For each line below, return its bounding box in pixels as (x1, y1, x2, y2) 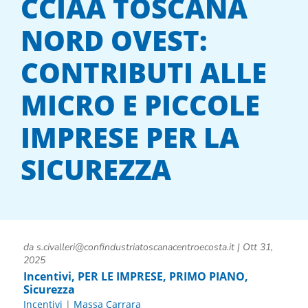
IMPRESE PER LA (21, 118, 239, 157)
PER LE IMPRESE (77, 268, 163, 284)
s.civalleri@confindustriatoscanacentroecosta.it (36, 240, 234, 254)
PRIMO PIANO (168, 268, 245, 284)
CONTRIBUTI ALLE (21, 54, 267, 92)
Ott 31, (242, 240, 273, 254)
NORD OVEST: (21, 21, 208, 60)
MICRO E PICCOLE (21, 86, 260, 124)
